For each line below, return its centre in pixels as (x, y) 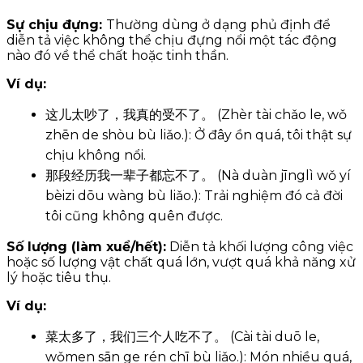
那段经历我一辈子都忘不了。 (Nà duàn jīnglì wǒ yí (198, 175)
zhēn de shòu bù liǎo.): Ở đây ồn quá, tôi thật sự (199, 135)
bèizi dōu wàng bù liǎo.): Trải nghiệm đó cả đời (194, 195)
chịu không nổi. (96, 155)
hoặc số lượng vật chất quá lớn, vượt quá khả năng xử (181, 262)
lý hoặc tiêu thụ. (59, 277)
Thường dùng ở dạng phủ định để (218, 24)
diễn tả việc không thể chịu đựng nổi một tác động (172, 40)
